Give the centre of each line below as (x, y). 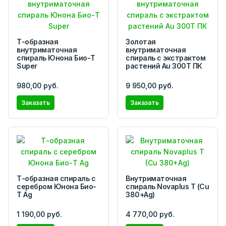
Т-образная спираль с (56, 178)
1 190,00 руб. (39, 214)
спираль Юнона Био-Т (56, 58)
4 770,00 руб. (150, 214)
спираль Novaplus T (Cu (167, 186)
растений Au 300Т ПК (164, 66)
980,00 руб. (38, 85)
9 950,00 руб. (150, 85)
